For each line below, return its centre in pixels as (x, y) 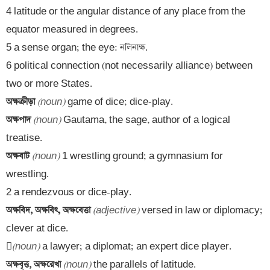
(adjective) (116, 210)
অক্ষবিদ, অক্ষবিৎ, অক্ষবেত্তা (49, 210)
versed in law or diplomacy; (201, 210)
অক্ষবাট (19, 156)
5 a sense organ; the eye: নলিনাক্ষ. (78, 48)
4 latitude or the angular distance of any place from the (126, 11)
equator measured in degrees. (73, 30)
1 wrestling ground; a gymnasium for (141, 156)
